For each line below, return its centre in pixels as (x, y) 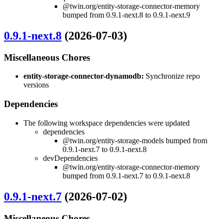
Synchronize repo (172, 76)
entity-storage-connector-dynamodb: (84, 76)
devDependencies (70, 158)
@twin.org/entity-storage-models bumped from (135, 140)
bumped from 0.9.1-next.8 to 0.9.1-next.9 (126, 15)
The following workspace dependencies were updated (107, 123)
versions (36, 85)
